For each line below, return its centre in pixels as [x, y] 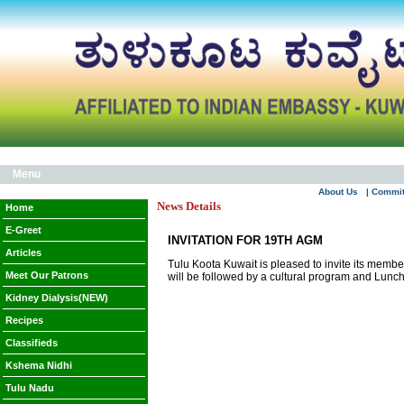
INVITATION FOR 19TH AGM [245, 240]
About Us [338, 192]
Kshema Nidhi [39, 365]
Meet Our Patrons [47, 275]
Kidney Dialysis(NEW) [57, 298]
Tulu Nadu [30, 388]
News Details [189, 206]
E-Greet [23, 230]
